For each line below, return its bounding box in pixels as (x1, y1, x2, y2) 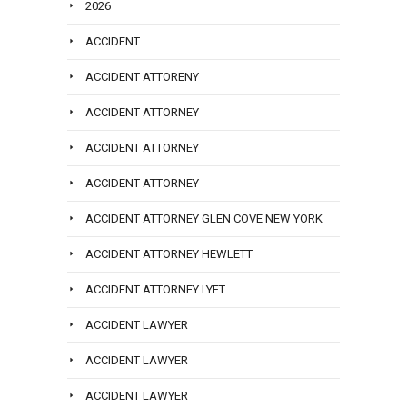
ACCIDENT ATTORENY (85, 70, 199, 84)
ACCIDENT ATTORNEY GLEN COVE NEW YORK (85, 212, 323, 226)
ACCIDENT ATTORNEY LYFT (85, 283, 225, 297)
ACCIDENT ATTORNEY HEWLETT (85, 247, 253, 262)
